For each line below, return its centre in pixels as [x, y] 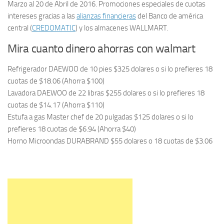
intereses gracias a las [42, 16]
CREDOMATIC [54, 28]
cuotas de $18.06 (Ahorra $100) [56, 81]
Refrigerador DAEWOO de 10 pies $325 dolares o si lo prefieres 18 [110, 69]
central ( [20, 28]
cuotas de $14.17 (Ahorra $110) [56, 105]
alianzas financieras [106, 16]
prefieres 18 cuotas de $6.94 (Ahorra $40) [72, 129]
